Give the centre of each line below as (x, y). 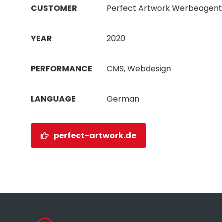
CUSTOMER (54, 8)
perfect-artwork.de (95, 136)
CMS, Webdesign (139, 69)
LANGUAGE (53, 99)
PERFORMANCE (61, 69)
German (123, 99)
